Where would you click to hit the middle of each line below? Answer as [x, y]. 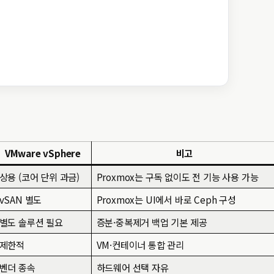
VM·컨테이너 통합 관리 [140, 245]
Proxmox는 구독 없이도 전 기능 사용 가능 [177, 177]
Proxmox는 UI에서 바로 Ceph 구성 [166, 199]
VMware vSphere [43, 153]
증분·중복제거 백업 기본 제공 [152, 222]
